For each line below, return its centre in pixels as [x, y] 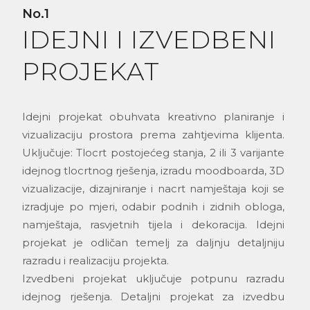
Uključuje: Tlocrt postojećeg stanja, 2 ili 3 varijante [153, 153]
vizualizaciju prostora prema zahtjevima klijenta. [153, 135]
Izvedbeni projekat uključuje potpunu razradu [153, 279]
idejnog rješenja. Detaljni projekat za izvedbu [153, 297]
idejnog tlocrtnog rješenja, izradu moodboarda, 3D [153, 171]
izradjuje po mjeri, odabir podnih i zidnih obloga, [153, 207]
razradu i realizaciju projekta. [95, 261]
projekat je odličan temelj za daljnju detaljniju [153, 243]
